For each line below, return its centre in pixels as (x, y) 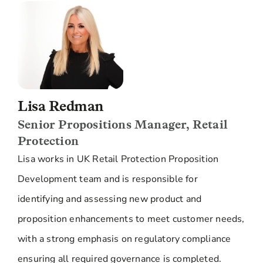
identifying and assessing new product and (110, 199)
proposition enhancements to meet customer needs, (131, 219)
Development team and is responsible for (108, 179)
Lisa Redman (60, 106)
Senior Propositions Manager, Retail (123, 125)
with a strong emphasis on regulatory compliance (124, 239)
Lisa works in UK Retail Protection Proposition (118, 159)
